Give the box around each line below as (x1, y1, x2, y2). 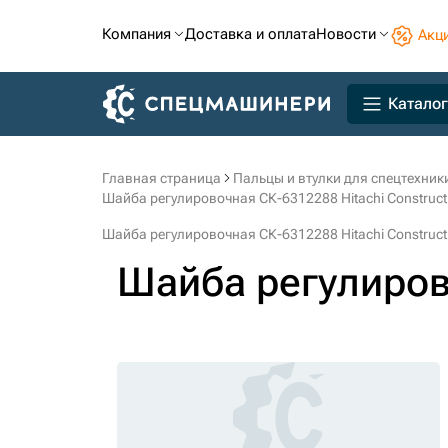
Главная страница (102, 170, 221, 186)
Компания (102, 25, 171, 43)
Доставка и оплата (185, 25, 316, 43)
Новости (316, 25, 376, 43)
